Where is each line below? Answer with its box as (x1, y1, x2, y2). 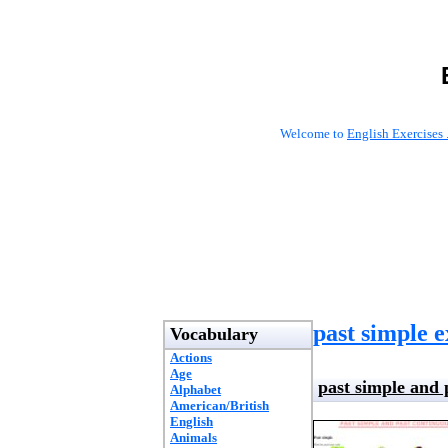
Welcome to (280, 126, 347, 141)
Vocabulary (170, 324, 258, 344)
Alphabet (170, 382, 221, 397)
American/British (170, 398, 269, 413)
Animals (170, 430, 217, 445)
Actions (170, 350, 212, 365)
